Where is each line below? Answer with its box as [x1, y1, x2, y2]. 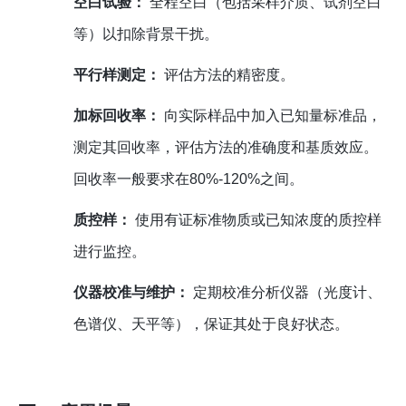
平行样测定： [72, 67, 160, 83]
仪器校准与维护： [72, 285, 189, 301]
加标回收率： [72, 108, 160, 124]
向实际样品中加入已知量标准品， [159, 108, 382, 124]
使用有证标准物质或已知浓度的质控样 [130, 212, 382, 228]
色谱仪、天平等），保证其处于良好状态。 [72, 316, 349, 333]
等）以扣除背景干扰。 [72, 26, 218, 43]
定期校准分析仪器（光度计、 [188, 285, 382, 301]
